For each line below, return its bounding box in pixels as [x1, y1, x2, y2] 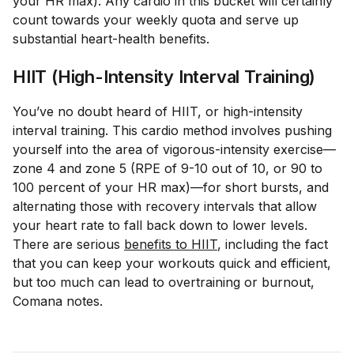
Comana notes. [13, 293, 103, 309]
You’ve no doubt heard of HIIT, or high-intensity [13, 104, 303, 119]
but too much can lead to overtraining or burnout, [13, 274, 314, 290]
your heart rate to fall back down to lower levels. [13, 217, 307, 233]
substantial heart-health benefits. [13, 31, 209, 47]
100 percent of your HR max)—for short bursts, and [13, 179, 329, 195]
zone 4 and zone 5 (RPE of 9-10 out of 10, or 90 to [13, 160, 322, 176]
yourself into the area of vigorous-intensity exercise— [13, 141, 336, 157]
